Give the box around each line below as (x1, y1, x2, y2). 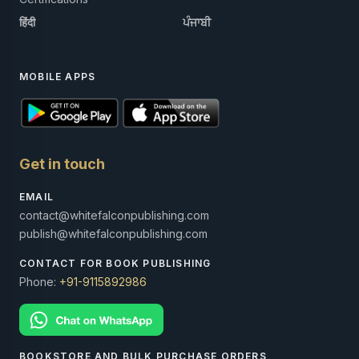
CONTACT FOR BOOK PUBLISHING (19, 256, 212, 269)
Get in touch (19, 155, 105, 172)
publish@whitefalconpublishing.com (19, 226, 208, 240)
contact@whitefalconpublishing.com (19, 208, 209, 222)
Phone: (19, 274, 59, 288)
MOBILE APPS (19, 70, 96, 83)
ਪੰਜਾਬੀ (183, 14, 211, 29)
